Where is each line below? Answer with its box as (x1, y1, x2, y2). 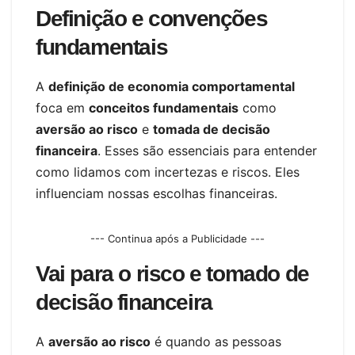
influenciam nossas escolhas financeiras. (36, 185, 277, 201)
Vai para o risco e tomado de (36, 261, 309, 286)
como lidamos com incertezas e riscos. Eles (36, 163, 300, 180)
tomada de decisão (153, 120, 270, 137)
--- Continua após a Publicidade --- (90, 231, 265, 245)
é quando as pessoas (151, 333, 281, 349)
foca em (36, 99, 89, 116)
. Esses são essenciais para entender (97, 142, 317, 158)
